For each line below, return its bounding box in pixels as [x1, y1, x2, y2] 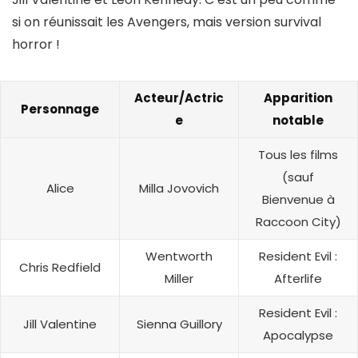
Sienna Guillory [136, 316, 222, 333]
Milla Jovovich [139, 180, 219, 197]
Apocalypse [263, 327, 333, 344]
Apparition [264, 89, 332, 107]
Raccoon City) [255, 213, 341, 231]
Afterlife [274, 270, 322, 288]
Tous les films [258, 146, 338, 164]
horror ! [12, 35, 60, 54]
